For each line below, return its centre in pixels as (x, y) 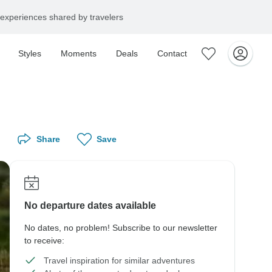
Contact (172, 53)
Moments (79, 53)
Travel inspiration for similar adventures (119, 260)
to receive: (44, 240)
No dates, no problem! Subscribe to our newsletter (121, 228)
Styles (30, 53)
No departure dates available (90, 206)
